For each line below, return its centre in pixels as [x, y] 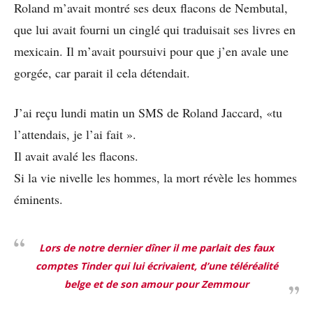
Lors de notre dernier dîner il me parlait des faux [156, 247]
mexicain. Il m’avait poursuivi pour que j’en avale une [151, 51]
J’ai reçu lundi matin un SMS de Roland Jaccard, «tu [148, 112]
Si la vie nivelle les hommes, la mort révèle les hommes [155, 177]
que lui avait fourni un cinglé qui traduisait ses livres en [155, 29]
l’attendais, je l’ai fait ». [75, 134]
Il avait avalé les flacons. [76, 155]
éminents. [38, 199]
